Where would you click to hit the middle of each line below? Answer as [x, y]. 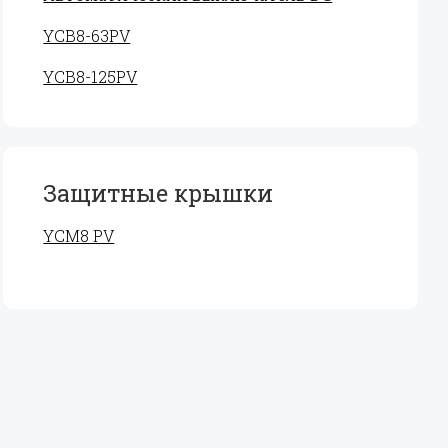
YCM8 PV [79, 235]
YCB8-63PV [87, 35]
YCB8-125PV [90, 76]
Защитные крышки [158, 193]
